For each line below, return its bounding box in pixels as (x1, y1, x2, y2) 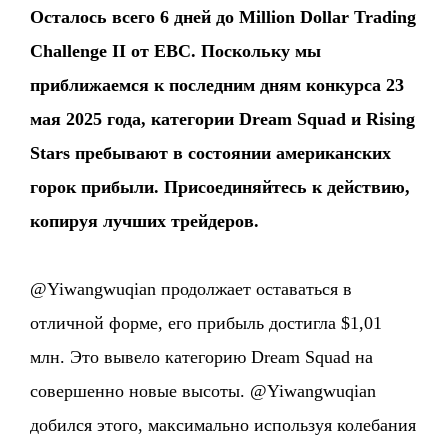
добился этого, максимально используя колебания (30, 415, 417, 435)
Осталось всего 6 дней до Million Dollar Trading (30, 7, 417, 27)
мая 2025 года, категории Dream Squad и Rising (30, 109, 416, 129)
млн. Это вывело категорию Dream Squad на (30, 347, 374, 367)
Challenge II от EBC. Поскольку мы (30, 41, 322, 61)
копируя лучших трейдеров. (30, 211, 260, 231)
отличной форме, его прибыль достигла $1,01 (30, 313, 383, 333)
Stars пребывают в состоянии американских (30, 143, 392, 163)
